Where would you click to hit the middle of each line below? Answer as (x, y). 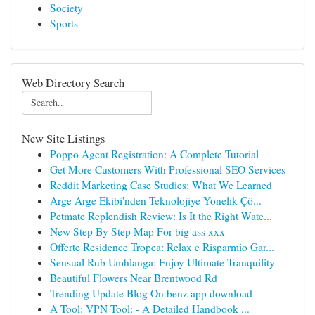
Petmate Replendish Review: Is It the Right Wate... (161, 216)
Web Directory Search (73, 83)
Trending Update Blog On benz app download (151, 293)
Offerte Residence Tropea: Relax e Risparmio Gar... (162, 247)
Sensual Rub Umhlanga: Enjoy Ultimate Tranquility (162, 262)
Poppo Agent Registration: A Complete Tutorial (154, 154)
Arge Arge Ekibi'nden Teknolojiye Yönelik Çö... (156, 200)
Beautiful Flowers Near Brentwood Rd (134, 278)
